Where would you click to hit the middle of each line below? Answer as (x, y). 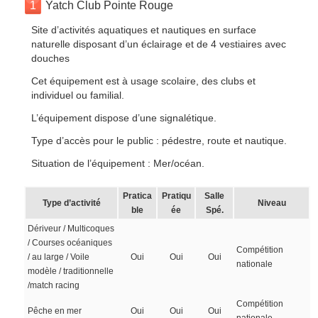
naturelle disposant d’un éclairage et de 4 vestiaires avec (159, 44)
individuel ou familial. (78, 95)
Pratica (138, 196)
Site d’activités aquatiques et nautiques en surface (144, 30)
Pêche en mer (55, 311)
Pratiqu (176, 196)
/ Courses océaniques (70, 243)
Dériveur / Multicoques (71, 229)
